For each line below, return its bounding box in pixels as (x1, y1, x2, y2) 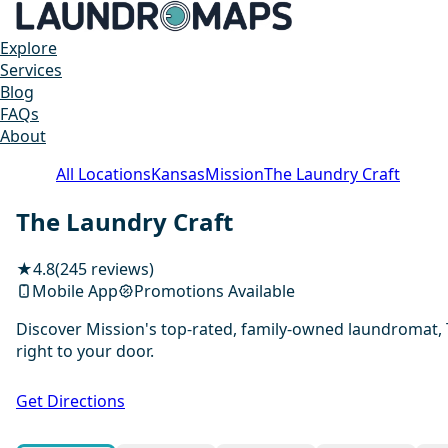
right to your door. (16, 339, 154, 362)
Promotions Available (134, 279, 295, 302)
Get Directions (16, 389, 125, 412)
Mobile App (32, 279, 118, 302)
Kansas (151, 163, 205, 185)
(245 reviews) (55, 257, 154, 280)
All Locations (56, 163, 151, 185)
